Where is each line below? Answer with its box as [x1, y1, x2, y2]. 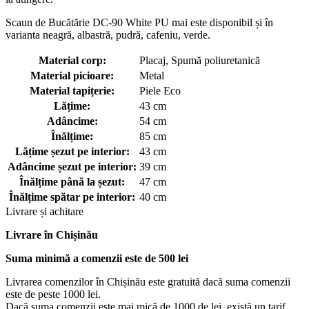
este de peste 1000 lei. [6, 288, 101, 300]
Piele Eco [139, 84, 181, 97]
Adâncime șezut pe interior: [8, 160, 137, 172]
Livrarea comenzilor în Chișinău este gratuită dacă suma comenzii [6, 275, 290, 288]
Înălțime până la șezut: [19, 175, 125, 188]
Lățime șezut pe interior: [14, 145, 130, 157]
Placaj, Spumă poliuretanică [139, 54, 260, 66]
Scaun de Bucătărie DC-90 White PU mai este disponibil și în [6, 16, 273, 28]
